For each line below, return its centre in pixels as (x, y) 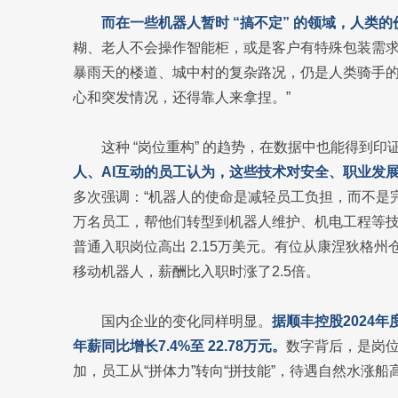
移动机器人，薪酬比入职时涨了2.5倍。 (196, 271)
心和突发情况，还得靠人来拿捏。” (182, 97)
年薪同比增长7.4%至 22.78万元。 (179, 346)
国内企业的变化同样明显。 (187, 321)
